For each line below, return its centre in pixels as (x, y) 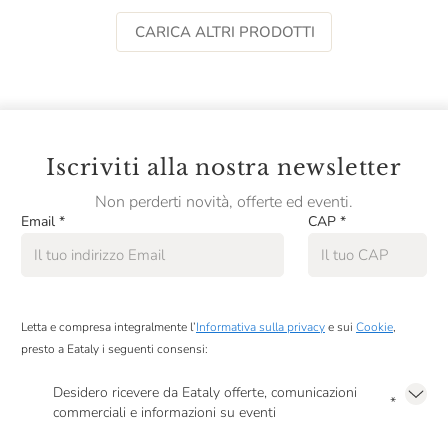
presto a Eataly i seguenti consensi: (114, 349)
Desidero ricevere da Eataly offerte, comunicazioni (205, 392)
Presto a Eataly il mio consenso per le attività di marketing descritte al (223, 434)
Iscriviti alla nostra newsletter (224, 167)
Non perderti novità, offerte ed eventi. (223, 202)
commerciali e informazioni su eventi (164, 412)
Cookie (374, 327)
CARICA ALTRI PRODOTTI (224, 32)
